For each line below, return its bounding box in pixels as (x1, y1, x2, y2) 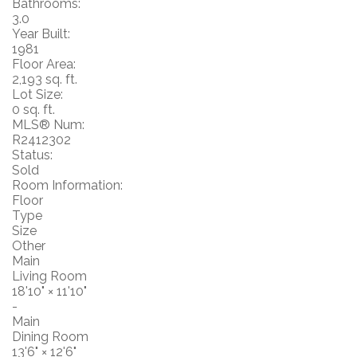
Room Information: (12, 177, 123, 193)
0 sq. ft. (12, 101, 55, 117)
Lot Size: (12, 86, 63, 102)
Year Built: (12, 25, 70, 41)
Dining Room (12, 328, 88, 344)
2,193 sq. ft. (12, 71, 77, 87)
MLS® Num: (12, 116, 84, 132)
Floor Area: (12, 56, 76, 72)
